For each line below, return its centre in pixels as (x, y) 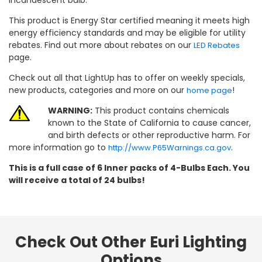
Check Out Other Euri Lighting (131, 242)
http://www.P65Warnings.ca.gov (170, 147)
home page (209, 90)
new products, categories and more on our (98, 90)
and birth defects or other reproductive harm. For (149, 135)
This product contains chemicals (161, 110)
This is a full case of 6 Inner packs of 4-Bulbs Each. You (129, 168)
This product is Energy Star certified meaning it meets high (129, 20)
